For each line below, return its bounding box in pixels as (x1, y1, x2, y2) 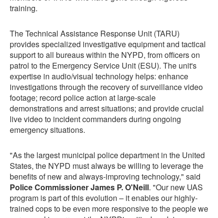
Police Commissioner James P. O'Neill (10, 182, 149, 193)
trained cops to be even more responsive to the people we (10, 203, 208, 215)
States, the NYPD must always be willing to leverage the (10, 160, 203, 172)
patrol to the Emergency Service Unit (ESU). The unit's (10, 60, 197, 72)
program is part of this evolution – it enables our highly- (10, 192, 198, 204)
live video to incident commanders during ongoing (10, 113, 181, 125)
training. (10, 2, 37, 14)
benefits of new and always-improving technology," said (10, 171, 200, 182)
